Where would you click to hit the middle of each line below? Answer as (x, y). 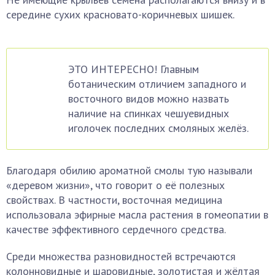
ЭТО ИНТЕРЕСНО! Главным (134, 69)
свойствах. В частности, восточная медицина (114, 200)
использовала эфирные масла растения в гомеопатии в (137, 215)
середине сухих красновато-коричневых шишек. (120, 14)
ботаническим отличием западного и (157, 84)
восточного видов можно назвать (149, 99)
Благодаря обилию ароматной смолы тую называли (129, 170)
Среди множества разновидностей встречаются (121, 256)
